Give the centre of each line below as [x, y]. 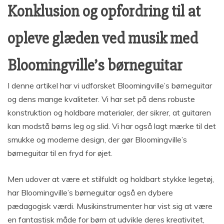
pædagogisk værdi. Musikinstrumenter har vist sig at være [110, 206]
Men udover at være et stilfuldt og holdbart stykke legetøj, [111, 179]
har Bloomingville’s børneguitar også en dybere [90, 192]
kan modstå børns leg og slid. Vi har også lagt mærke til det [112, 126]
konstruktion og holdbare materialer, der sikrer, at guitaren [109, 112]
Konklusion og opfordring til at [104, 11]
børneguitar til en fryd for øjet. [60, 153]
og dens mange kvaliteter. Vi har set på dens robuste [101, 99]
